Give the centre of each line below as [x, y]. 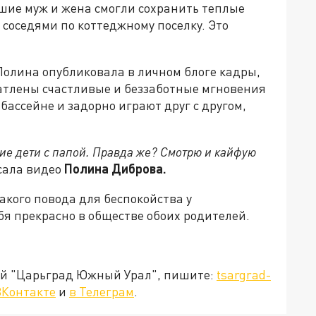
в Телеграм [102, 291]
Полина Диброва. [115, 169]
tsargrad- [244, 274]
